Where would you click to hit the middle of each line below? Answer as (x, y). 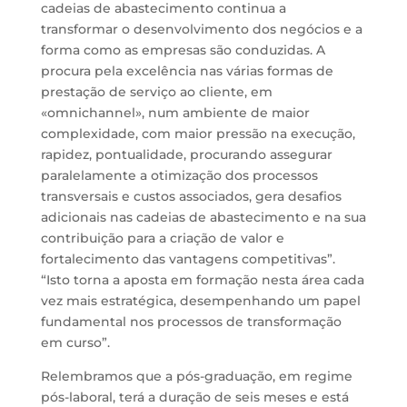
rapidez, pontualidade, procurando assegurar (186, 154)
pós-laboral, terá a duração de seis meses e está (194, 397)
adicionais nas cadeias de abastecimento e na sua (203, 217)
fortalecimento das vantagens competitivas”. (188, 259)
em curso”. (75, 342)
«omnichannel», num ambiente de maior (175, 113)
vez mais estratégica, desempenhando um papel (200, 301)
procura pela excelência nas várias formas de (187, 71)
